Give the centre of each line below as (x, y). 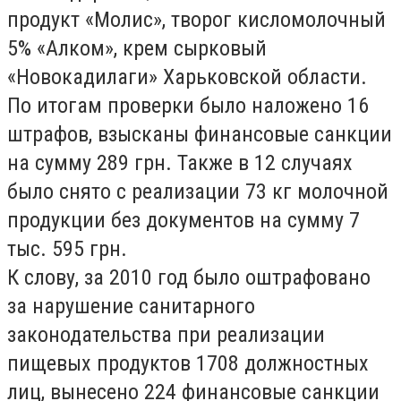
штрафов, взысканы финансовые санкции (200, 134)
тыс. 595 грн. (67, 249)
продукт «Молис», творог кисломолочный (196, 20)
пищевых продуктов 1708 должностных (188, 363)
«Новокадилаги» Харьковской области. (187, 77)
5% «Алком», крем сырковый (137, 48)
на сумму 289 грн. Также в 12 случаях (180, 163)
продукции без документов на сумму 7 (183, 220)
